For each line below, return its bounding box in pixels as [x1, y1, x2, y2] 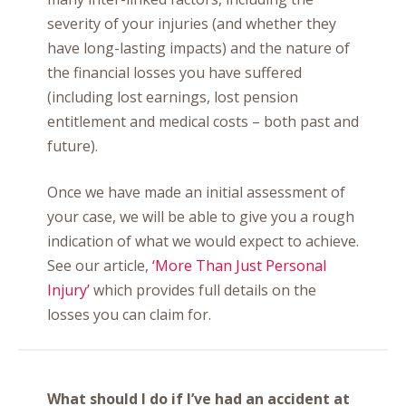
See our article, [47, 256, 152, 275]
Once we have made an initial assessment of [47, 182, 345, 202]
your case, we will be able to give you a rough [47, 207, 354, 227]
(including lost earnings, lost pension [47, 87, 298, 107]
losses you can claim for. [47, 304, 211, 324]
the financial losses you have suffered [47, 63, 302, 82]
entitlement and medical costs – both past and [47, 111, 359, 131]
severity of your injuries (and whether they [47, 14, 336, 34]
